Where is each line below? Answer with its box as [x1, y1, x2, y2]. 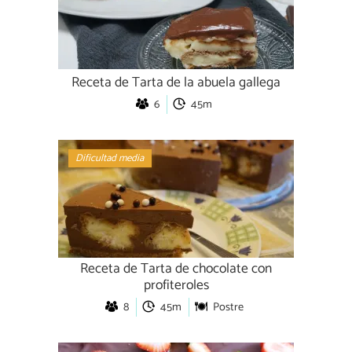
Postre [212, 297, 244, 317]
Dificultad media [75, 150, 145, 167]
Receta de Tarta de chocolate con [80, 257, 272, 280]
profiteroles [143, 273, 209, 297]
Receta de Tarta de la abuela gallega [71, 71, 280, 94]
